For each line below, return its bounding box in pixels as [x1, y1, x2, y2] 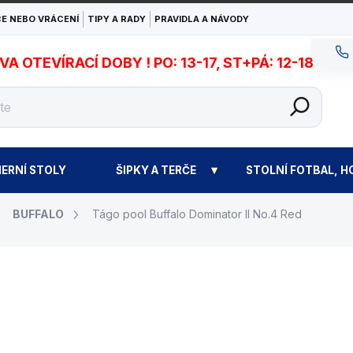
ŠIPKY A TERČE [115, 163, 196, 176]
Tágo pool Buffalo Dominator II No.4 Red [92, 207, 302, 221]
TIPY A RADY [87, 13, 146, 24]
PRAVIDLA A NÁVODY [154, 13, 249, 24]
